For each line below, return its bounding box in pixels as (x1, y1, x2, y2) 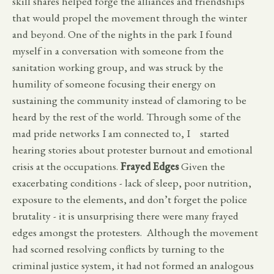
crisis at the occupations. (12, 158, 120, 173)
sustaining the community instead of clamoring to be (12, 92, 246, 107)
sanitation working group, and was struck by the (12, 59, 223, 74)
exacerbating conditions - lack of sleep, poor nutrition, (12, 175, 251, 190)
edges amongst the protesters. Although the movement (12, 224, 258, 239)
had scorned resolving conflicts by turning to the (12, 241, 224, 256)
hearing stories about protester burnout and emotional (12, 142, 253, 157)
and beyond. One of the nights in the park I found (12, 26, 232, 41)
